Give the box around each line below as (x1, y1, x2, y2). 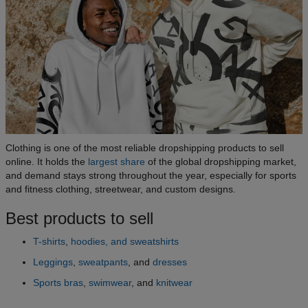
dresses (153, 256, 187, 268)
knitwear (156, 277, 192, 289)
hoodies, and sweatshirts (71, 236, 179, 247)
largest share (88, 156, 145, 168)
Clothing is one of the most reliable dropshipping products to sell (5, 142, 284, 154)
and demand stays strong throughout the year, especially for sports (5, 170, 296, 181)
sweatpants (78, 256, 128, 268)
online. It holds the (5, 156, 88, 168)
